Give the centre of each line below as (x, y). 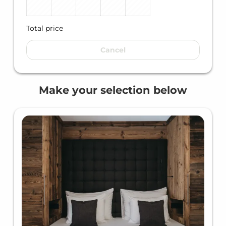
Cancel (113, 50)
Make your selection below (113, 90)
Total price (45, 29)
